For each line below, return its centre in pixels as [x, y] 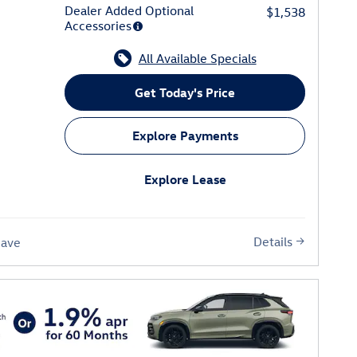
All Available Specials [197, 58]
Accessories [98, 25]
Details [273, 242]
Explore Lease [185, 180]
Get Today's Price [185, 92]
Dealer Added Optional [129, 10]
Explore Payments [185, 136]
